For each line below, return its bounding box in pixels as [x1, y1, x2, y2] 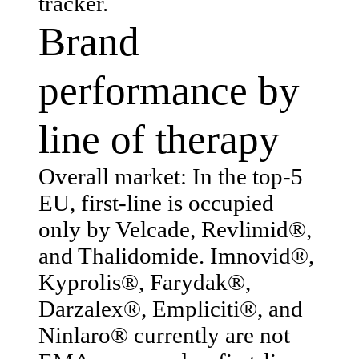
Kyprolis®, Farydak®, [38, 268, 251, 295]
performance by [38, 67, 300, 113]
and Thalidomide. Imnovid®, [38, 242, 314, 268]
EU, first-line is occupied [38, 189, 274, 216]
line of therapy [38, 115, 280, 162]
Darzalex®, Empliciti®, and [38, 295, 303, 321]
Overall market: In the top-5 [38, 163, 303, 189]
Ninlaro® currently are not [38, 321, 290, 348]
